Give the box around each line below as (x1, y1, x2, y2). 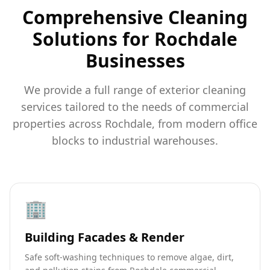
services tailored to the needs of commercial (21, 99, 249, 114)
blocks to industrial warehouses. (52, 133, 218, 148)
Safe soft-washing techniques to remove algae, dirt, (25, 251, 234, 263)
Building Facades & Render (25, 228, 184, 245)
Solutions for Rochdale (33, 26, 237, 51)
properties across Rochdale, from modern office (13, 116, 257, 131)
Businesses (85, 48, 185, 73)
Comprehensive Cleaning (22, 4, 248, 30)
